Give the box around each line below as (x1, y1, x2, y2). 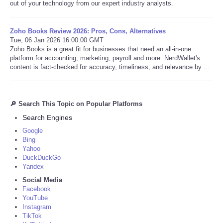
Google (22, 126, 43, 134)
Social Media (22, 176, 62, 184)
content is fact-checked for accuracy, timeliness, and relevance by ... (10, 63, 210, 71)
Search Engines (22, 113, 72, 121)
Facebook (22, 185, 51, 193)
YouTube (22, 194, 48, 202)
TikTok (22, 212, 42, 220)
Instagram (22, 203, 51, 211)
